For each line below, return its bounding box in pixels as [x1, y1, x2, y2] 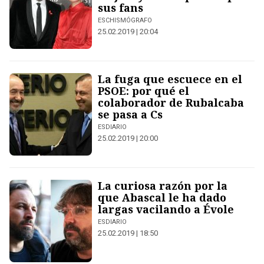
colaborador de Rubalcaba [98, 95, 244, 110]
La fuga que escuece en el [98, 72, 242, 86]
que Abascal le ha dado [98, 190, 226, 204]
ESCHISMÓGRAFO [98, 16, 152, 24]
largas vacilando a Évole [98, 202, 234, 216]
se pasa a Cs [98, 107, 163, 121]
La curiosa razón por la [98, 179, 227, 193]
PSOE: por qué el [98, 84, 189, 98]
